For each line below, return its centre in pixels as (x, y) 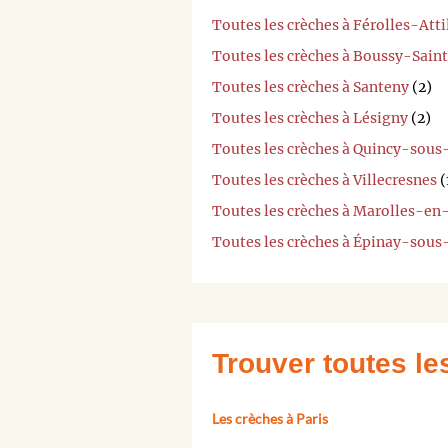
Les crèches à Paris (270, 418)
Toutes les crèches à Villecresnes (324, 179)
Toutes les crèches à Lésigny (310, 117)
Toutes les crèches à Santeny (310, 86)
